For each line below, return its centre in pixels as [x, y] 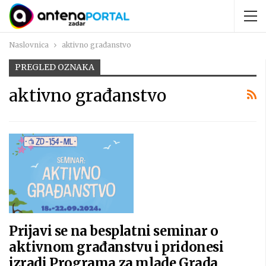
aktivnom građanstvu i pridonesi [116, 247]
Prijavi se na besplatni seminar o [114, 231]
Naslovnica [29, 45]
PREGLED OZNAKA [55, 67]
